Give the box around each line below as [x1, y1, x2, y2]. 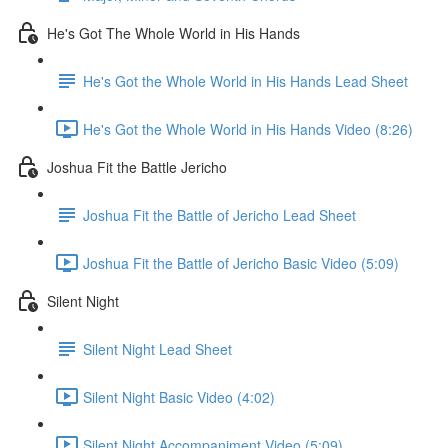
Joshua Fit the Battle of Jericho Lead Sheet [83, 204, 356, 225]
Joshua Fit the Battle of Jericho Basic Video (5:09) [83, 252, 399, 273]
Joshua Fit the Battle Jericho [47, 156, 227, 177]
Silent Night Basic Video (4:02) [83, 386, 275, 407]
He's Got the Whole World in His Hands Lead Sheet [83, 70, 408, 91]
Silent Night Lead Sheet [83, 338, 232, 359]
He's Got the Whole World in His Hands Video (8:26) [83, 118, 413, 139]
